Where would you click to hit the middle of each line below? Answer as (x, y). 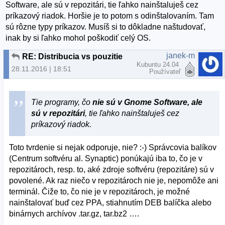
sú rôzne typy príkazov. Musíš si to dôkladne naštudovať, (106, 27)
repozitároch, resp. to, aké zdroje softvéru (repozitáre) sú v (112, 169)
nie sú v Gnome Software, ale (148, 102)
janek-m (181, 56)
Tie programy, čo (62, 102)
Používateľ (165, 72)
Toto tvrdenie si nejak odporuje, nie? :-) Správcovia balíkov (113, 147)
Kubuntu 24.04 (159, 65)
